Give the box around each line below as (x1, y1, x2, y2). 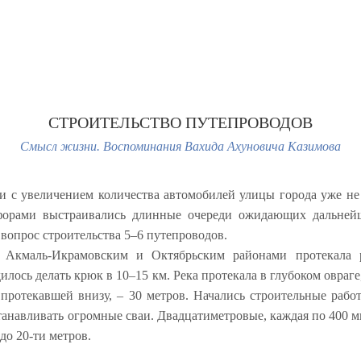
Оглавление (187, 48, 251, 60)
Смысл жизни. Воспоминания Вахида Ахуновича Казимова (20, 139, 341, 153)
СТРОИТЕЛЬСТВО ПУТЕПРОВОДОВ (48, 114, 313, 131)
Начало (128, 48, 168, 60)
